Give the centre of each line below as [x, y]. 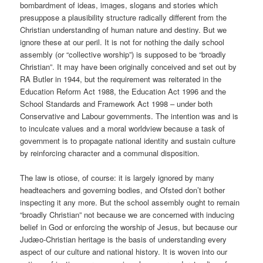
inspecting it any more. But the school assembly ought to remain [130, 202]
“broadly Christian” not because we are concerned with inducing [127, 214]
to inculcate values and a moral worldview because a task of [123, 128]
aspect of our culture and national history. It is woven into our [124, 251]
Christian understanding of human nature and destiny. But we [124, 29]
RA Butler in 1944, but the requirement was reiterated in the [121, 79]
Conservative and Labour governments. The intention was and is [129, 116]
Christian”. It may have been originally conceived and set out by [129, 66]
